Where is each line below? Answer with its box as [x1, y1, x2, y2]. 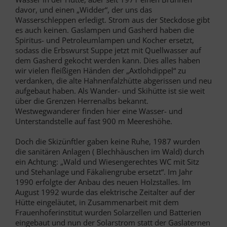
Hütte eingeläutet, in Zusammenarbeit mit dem [15, 197, 179, 207]
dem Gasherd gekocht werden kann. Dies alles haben [15, 55, 200, 65]
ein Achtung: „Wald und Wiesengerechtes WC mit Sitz [15, 156, 199, 167]
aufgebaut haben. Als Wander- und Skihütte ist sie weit [15, 85, 205, 96]
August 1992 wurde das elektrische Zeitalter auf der [15, 186, 195, 197]
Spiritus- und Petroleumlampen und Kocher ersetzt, [15, 34, 194, 45]
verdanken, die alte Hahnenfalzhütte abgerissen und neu [15, 75, 212, 86]
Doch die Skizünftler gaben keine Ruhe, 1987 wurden [15, 136, 200, 146]
